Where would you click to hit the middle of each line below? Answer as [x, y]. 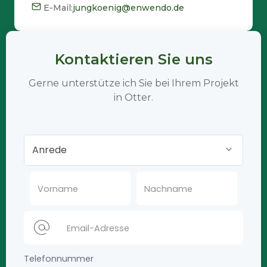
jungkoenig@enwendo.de [128, 7]
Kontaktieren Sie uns [133, 59]
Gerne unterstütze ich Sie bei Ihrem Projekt [133, 83]
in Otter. [133, 97]
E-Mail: [58, 7]
